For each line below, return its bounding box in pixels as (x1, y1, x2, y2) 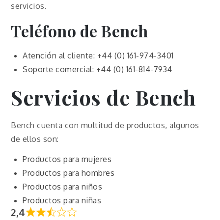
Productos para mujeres (23, 154, 112, 164)
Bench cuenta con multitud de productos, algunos (11, 120, 199, 131)
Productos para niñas (23, 195, 102, 205)
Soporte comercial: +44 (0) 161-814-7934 (23, 64, 172, 75)
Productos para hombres (23, 167, 115, 178)
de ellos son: (11, 134, 59, 144)
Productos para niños (23, 181, 103, 192)
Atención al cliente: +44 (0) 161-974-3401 (23, 51, 174, 61)
